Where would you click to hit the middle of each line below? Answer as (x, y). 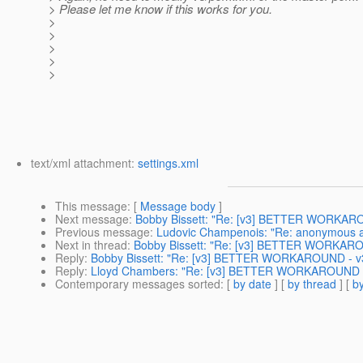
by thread (312, 284)
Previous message (102, 232)
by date (252, 284)
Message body (178, 206)
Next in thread (91, 245)
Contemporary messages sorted (138, 284)
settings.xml (168, 163)
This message (91, 206)
